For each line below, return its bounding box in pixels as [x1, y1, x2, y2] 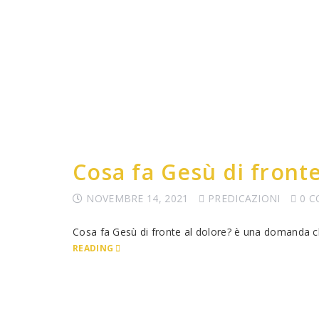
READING [73, 242, 114, 253]
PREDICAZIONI [208, 192, 281, 205]
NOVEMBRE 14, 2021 [86, 192, 189, 205]
